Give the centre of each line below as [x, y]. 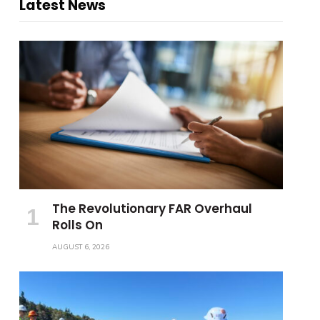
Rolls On [77, 225]
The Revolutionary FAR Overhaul [152, 208]
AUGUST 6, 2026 [80, 247]
